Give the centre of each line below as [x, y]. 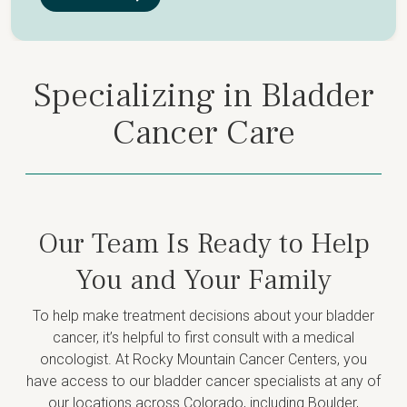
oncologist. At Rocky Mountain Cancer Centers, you [203, 359]
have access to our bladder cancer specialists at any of [203, 381]
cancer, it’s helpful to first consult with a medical [203, 338]
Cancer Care [203, 133]
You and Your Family [203, 280]
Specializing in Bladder [203, 96]
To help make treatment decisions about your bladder [203, 316]
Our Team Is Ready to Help [203, 243]
